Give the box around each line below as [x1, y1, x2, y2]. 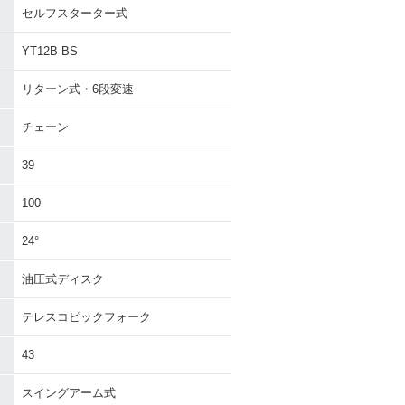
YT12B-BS [22, 44, 78, 58]
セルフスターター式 [22, 6, 127, 20]
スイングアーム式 [22, 386, 116, 400]
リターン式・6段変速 [22, 82, 134, 96]
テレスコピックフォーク [22, 310, 151, 324]
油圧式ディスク [22, 272, 104, 286]
